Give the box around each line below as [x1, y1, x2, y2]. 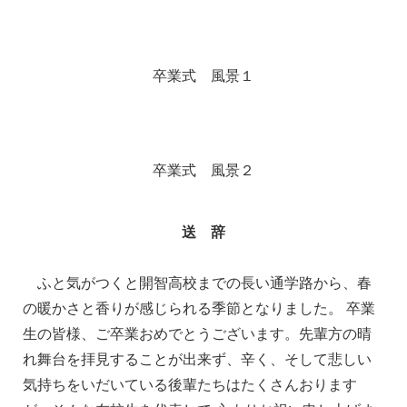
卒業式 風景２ [153, 160, 254, 179]
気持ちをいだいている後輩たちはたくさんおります [23, 374, 357, 393]
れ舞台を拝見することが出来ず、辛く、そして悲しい [23, 349, 372, 368]
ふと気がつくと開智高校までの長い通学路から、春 [23, 273, 372, 292]
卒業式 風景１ [153, 65, 254, 84]
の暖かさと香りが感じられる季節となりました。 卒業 [23, 298, 375, 317]
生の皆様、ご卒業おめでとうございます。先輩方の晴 [23, 323, 372, 342]
